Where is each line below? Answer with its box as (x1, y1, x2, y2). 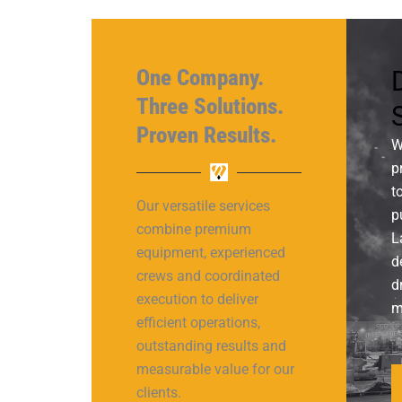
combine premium (136, 221, 251, 238)
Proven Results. (136, 122, 276, 148)
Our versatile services (136, 197, 270, 214)
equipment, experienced (136, 244, 285, 261)
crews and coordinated (136, 267, 280, 284)
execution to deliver (136, 291, 258, 308)
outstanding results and (136, 337, 286, 354)
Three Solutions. (136, 93, 284, 119)
